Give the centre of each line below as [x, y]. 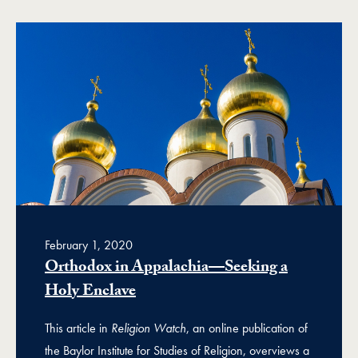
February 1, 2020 [89, 245]
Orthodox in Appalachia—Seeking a [166, 268]
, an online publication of [247, 328]
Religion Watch [149, 328]
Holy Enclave [90, 292]
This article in [78, 328]
